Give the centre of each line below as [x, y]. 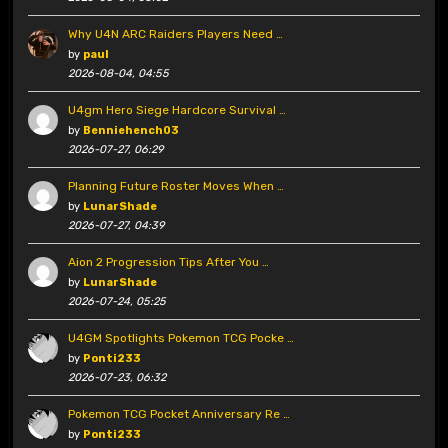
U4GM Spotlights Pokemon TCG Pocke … [180, 338]
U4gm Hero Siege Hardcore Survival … [176, 110]
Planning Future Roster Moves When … [175, 186]
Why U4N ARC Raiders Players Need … [175, 34]
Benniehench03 [130, 131]
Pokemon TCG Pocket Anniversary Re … [178, 414]
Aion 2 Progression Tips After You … [168, 262]
